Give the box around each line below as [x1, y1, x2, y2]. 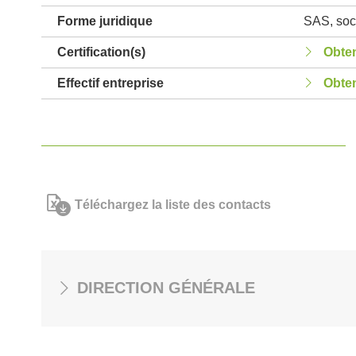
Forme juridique [57, 14, 153, 28]
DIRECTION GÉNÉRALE [77, 279, 255, 296]
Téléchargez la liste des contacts [75, 198, 271, 211]
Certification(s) [57, 45, 145, 59]
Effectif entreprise [57, 76, 164, 90]
